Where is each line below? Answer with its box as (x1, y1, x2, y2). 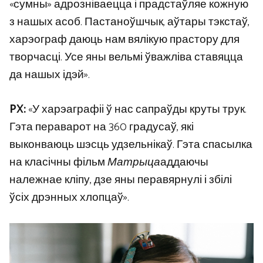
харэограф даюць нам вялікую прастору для (9, 31, 240, 49)
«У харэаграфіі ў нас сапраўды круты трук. (26, 100, 247, 119)
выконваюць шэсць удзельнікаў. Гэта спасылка (9, 135, 252, 154)
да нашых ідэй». (9, 66, 90, 85)
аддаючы (160, 153, 208, 171)
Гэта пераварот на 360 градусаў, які (9, 117, 194, 136)
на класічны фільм (9, 153, 107, 171)
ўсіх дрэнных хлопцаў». (9, 188, 129, 207)
